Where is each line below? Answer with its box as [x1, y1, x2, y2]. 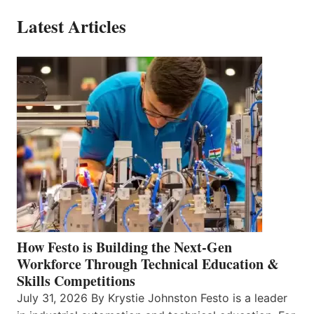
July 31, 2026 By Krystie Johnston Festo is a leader [17, 291, 287, 306]
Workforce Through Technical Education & [17, 254, 279, 275]
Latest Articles [17, 13, 126, 40]
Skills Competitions [17, 271, 135, 292]
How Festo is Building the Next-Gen [17, 237, 232, 258]
